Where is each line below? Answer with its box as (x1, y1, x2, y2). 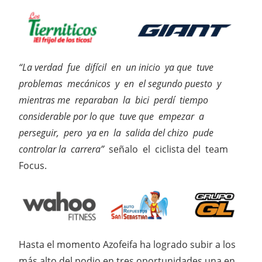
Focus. (19, 159, 47, 173)
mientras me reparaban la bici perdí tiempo (19, 94, 208, 107)
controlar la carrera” (19, 143, 109, 156)
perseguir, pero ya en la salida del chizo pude (19, 126, 216, 140)
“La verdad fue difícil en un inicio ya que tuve (19, 61, 213, 74)
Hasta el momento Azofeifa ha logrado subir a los (19, 237, 236, 251)
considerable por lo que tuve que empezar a (19, 110, 204, 123)
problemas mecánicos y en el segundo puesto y (19, 77, 223, 91)
